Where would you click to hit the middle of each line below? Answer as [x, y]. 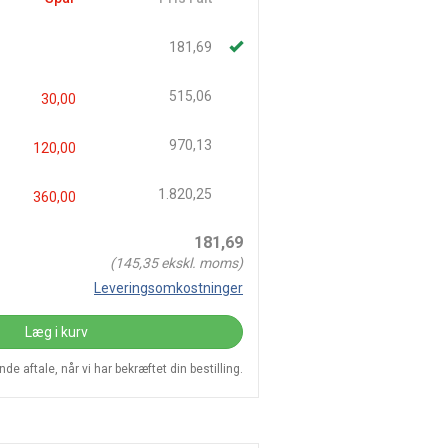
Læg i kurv [56, 332]
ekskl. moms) [200, 263]
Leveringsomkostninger [168, 288]
